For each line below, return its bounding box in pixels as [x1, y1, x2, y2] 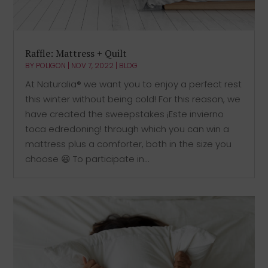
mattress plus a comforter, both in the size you [25, 137, 232, 150]
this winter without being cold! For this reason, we [25, 92, 241, 105]
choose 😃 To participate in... [25, 152, 150, 165]
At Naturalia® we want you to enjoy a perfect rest [25, 77, 242, 90]
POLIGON [36, 60, 66, 71]
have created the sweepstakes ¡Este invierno [25, 107, 224, 120]
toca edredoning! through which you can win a [25, 122, 230, 135]
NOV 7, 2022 [71, 60, 114, 71]
